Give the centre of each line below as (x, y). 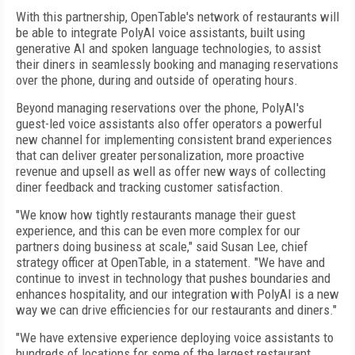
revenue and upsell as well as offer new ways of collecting (171, 171)
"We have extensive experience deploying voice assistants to (175, 338)
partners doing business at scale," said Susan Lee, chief (162, 246)
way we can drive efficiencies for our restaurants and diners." (176, 310)
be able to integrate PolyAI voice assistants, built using (160, 32)
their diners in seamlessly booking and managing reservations (177, 64)
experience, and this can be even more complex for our (158, 231)
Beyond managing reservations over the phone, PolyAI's (160, 108)
